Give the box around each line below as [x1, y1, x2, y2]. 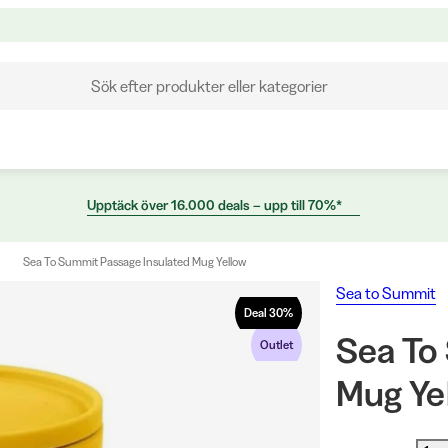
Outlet [259, 337, 293, 352]
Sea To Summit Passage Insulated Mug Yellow [23, 253, 246, 269]
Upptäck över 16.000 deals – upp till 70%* [86, 196, 342, 214]
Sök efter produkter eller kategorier [90, 76, 328, 96]
